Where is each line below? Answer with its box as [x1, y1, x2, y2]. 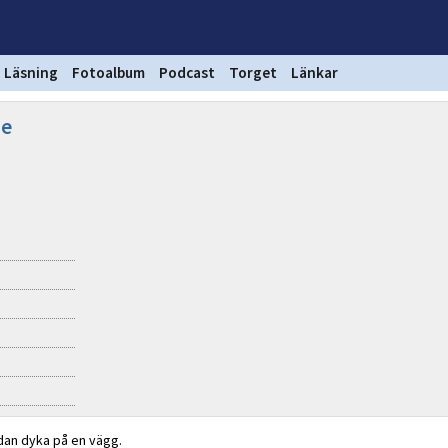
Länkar [291, 63, 338, 82]
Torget [229, 63, 277, 82]
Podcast [159, 63, 215, 82]
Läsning [4, 63, 58, 82]
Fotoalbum [72, 63, 145, 82]
